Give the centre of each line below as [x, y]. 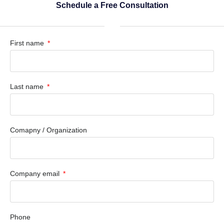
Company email [36, 173]
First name [28, 43]
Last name [28, 86]
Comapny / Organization [48, 130]
